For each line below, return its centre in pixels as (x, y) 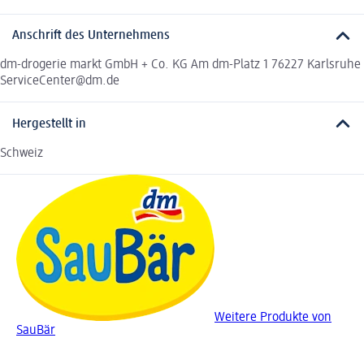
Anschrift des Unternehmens (91, 36)
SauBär (36, 330)
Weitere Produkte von (273, 317)
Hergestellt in (49, 124)
